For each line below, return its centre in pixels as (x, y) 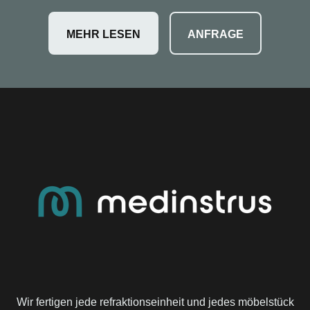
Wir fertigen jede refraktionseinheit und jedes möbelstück (155, 302)
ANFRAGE (216, 34)
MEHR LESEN (103, 34)
